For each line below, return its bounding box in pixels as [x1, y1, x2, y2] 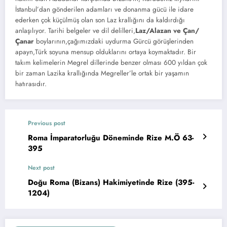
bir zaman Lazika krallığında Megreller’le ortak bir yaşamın [15, 68, 189, 79]
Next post [28, 163, 55, 173]
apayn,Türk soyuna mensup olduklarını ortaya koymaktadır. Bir [15, 47, 196, 57]
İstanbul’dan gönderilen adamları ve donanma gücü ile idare [15, 5, 194, 15]
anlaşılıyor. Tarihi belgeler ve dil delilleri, [15, 26, 135, 36]
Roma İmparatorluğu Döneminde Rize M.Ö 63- [28, 132, 194, 144]
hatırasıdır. [15, 79, 47, 89]
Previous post [28, 119, 65, 128]
